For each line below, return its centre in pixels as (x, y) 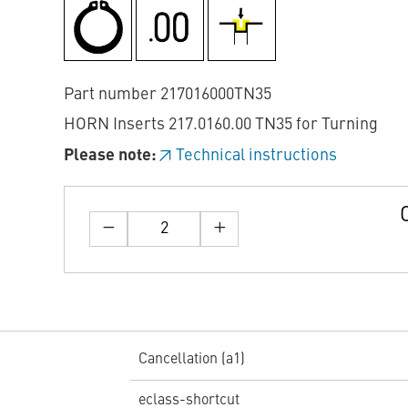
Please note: (110, 155)
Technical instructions (256, 155)
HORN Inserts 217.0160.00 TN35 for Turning (221, 125)
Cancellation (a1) (191, 359)
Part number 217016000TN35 (168, 94)
